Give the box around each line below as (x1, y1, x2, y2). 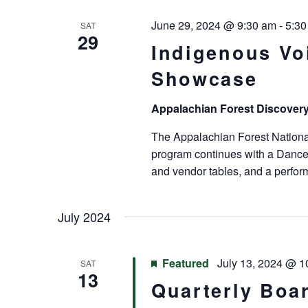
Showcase (151, 65, 258, 92)
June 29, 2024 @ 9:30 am (151, 17, 276, 34)
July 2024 (58, 208, 111, 226)
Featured (162, 255, 209, 272)
